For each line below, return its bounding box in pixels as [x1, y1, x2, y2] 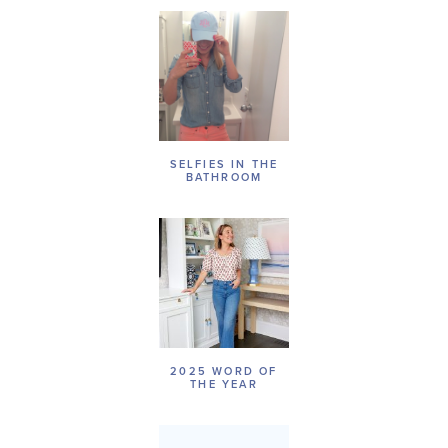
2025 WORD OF [170, 365, 278, 379]
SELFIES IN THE [169, 158, 279, 172]
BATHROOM [185, 171, 263, 185]
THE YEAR [190, 378, 258, 392]
